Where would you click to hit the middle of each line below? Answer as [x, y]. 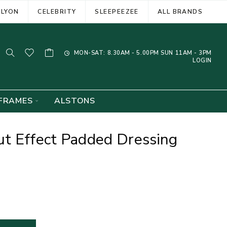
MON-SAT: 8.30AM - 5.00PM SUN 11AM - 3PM [142, 53]
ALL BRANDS [180, 11]
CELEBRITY [57, 11]
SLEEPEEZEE [117, 11]
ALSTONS [75, 101]
